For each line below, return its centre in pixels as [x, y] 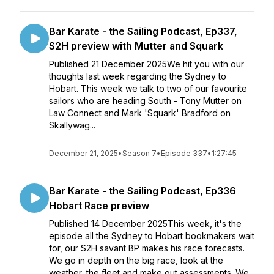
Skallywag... [72, 125]
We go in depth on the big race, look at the [136, 260]
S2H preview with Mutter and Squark [136, 46]
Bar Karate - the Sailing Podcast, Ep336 [143, 191]
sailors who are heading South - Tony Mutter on [145, 101]
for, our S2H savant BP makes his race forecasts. [147, 248]
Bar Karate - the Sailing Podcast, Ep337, [143, 31]
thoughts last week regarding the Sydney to [138, 76]
